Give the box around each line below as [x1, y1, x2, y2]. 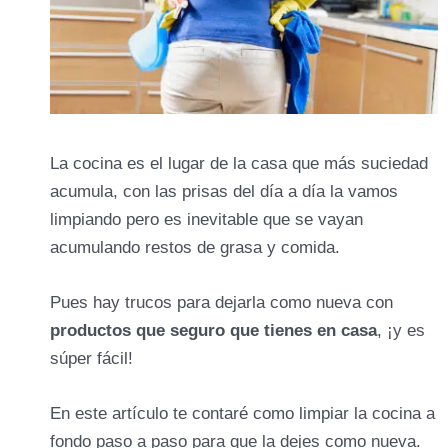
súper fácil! [50, 349, 133, 369]
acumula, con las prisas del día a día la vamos [50, 182, 398, 201]
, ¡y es [377, 321, 425, 341]
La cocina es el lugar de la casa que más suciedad [50, 154, 428, 173]
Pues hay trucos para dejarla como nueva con [50, 293, 393, 313]
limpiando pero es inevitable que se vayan [50, 210, 363, 229]
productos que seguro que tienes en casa [50, 321, 377, 341]
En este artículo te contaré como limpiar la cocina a [50, 404, 435, 424]
